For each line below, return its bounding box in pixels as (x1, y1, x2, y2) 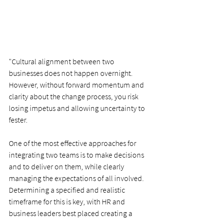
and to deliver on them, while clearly (9, 161, 126, 171)
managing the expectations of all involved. (9, 173, 145, 183)
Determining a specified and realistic (9, 184, 127, 195)
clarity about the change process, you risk (9, 91, 140, 101)
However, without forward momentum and (9, 79, 145, 90)
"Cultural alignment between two (9, 56, 116, 66)
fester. (9, 114, 28, 125)
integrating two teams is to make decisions (9, 149, 145, 160)
